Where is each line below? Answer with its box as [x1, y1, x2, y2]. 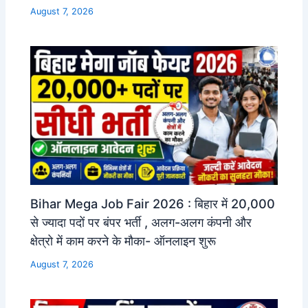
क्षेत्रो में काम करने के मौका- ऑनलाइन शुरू [30, 233, 217, 249]
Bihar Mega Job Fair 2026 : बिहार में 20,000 [30, 196, 276, 212]
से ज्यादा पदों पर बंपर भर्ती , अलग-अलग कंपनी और [30, 214, 252, 230]
